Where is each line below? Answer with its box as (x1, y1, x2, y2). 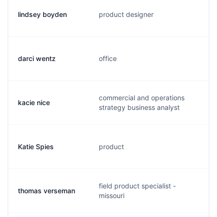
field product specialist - (99, 182, 176, 190)
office (99, 54, 117, 62)
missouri (99, 191, 124, 200)
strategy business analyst (99, 103, 180, 111)
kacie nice (18, 98, 50, 107)
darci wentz (18, 54, 56, 62)
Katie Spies (18, 142, 54, 151)
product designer (99, 10, 154, 18)
